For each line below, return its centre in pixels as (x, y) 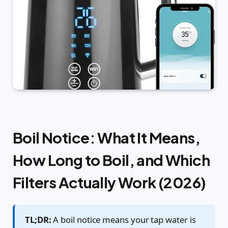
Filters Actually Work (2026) (109, 182)
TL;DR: (38, 219)
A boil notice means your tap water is (123, 219)
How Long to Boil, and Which (111, 160)
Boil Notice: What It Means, (107, 137)
